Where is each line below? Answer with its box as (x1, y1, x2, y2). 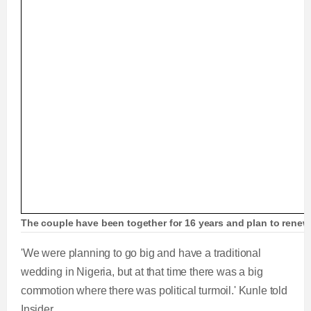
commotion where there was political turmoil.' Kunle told (20, 285, 287, 296)
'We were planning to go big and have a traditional (20, 247, 261, 259)
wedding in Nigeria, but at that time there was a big (20, 266, 263, 278)
